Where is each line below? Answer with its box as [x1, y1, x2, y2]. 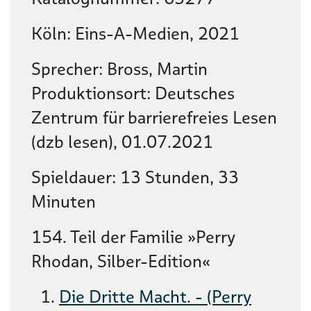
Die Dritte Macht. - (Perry [59, 285, 251, 308]
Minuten [31, 190, 96, 213]
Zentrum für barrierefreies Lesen [31, 106, 277, 129]
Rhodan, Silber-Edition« [31, 250, 210, 273]
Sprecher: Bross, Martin [31, 58, 208, 81]
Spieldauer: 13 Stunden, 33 [31, 166, 239, 189]
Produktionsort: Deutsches [31, 82, 235, 105]
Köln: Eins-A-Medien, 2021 [31, 22, 239, 45]
